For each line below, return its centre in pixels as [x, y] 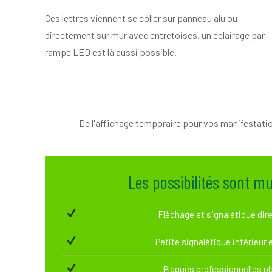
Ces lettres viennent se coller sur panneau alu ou [141, 18]
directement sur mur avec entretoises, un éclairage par [155, 35]
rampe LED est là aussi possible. [111, 52]
